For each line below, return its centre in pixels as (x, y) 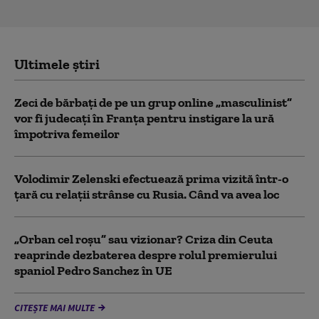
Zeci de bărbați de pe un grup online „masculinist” (153, 102)
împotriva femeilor (67, 134)
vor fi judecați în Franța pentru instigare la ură (144, 118)
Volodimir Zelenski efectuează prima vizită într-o (151, 178)
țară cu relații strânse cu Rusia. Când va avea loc (147, 194)
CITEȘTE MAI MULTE (54, 307)
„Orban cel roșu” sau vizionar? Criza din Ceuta (143, 239)
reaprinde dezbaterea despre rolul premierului (146, 255)
